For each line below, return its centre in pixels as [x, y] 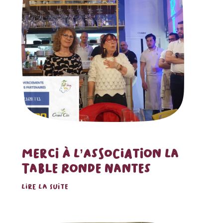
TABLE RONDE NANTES [86, 168]
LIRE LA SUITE [45, 186]
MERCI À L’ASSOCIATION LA [100, 153]
